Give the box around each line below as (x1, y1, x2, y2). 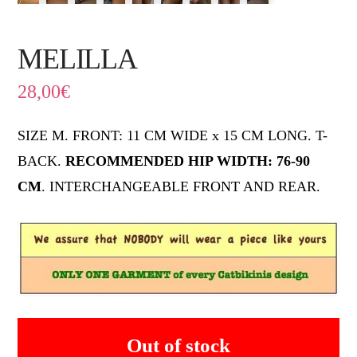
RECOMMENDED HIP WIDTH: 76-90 (65, 152, 311, 169)
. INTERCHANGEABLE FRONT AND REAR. (41, 178, 321, 194)
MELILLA (18, 42, 137, 75)
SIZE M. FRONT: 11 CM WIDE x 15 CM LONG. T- (18, 127, 328, 143)
